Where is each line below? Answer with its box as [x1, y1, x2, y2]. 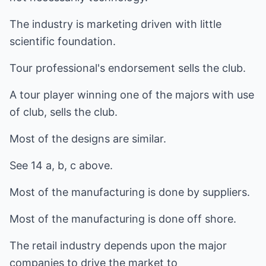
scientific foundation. [9, 35, 116, 47]
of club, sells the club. [9, 106, 118, 118]
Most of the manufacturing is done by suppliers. [9, 186, 250, 198]
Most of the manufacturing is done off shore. [9, 213, 236, 225]
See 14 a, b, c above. [9, 159, 113, 172]
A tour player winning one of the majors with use [9, 88, 254, 101]
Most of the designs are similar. [9, 132, 166, 145]
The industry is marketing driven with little [9, 18, 221, 30]
